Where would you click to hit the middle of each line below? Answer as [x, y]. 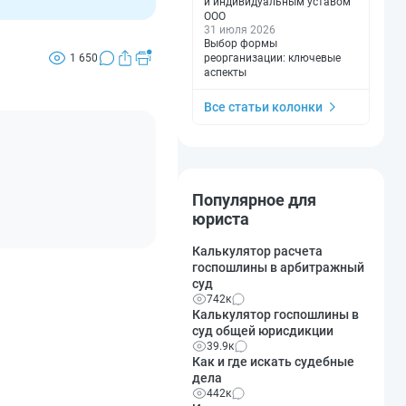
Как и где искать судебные [273, 361]
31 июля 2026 [240, 29]
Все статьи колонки [263, 106]
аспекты [225, 72]
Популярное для [254, 199]
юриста [221, 218]
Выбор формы [241, 43]
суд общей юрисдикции [263, 330]
